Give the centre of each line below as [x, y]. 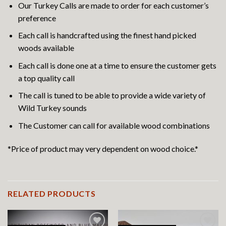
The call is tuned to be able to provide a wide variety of [112, 95]
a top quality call [46, 78]
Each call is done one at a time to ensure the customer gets [117, 65]
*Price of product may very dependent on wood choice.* [103, 148]
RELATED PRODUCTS [52, 193]
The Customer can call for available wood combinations [114, 126]
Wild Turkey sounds [52, 108]
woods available [46, 48]
